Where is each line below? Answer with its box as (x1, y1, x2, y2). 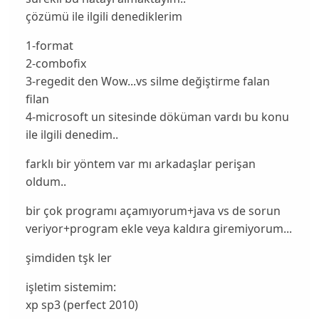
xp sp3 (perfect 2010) (25, 297, 138, 313)
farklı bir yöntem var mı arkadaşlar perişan (25, 156, 256, 172)
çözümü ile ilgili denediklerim (25, 9, 182, 25)
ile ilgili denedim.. (25, 127, 118, 143)
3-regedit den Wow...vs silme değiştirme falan (25, 73, 270, 90)
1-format (25, 38, 73, 54)
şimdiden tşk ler (25, 250, 112, 266)
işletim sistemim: (25, 279, 116, 296)
